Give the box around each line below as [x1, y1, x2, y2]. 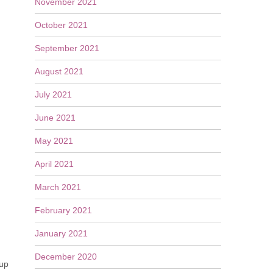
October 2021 [34, 20, 88, 30]
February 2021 [34, 205, 92, 215]
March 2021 [34, 182, 81, 192]
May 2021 [34, 136, 73, 146]
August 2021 [34, 66, 83, 76]
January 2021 [34, 229, 88, 238]
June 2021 [34, 113, 76, 122]
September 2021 [34, 43, 99, 53]
